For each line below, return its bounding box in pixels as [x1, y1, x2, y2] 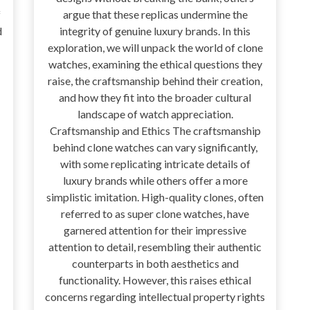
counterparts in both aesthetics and [71, 257, 239, 271]
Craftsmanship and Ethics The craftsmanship [49, 124, 261, 138]
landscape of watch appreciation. [77, 107, 233, 121]
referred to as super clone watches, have [61, 207, 249, 221]
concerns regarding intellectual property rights [45, 290, 265, 304]
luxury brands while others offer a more [62, 174, 248, 188]
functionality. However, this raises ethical [59, 273, 251, 287]
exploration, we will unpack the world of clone [47, 41, 263, 55]
